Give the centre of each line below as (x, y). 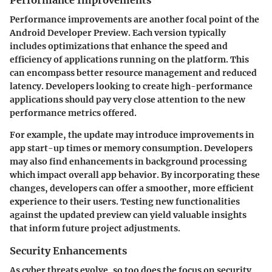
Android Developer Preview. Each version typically (118, 33)
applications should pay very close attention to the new (127, 100)
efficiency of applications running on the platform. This (129, 59)
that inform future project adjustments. (95, 228)
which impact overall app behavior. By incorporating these (135, 175)
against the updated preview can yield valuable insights (128, 215)
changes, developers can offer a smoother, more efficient (132, 188)
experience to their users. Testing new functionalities (125, 202)
